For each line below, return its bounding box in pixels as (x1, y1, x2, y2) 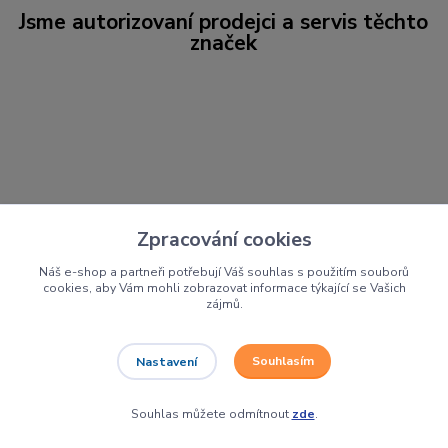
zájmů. (205, 295, 243, 312)
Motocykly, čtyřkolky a (13, 382, 403, 434)
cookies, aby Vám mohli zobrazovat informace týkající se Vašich (42, 279, 406, 296)
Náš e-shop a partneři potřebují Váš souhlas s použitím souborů (39, 263, 409, 280)
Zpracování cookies (136, 225, 312, 253)
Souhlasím (251, 353, 314, 370)
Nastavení (136, 353, 198, 370)
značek (190, 29, 258, 58)
